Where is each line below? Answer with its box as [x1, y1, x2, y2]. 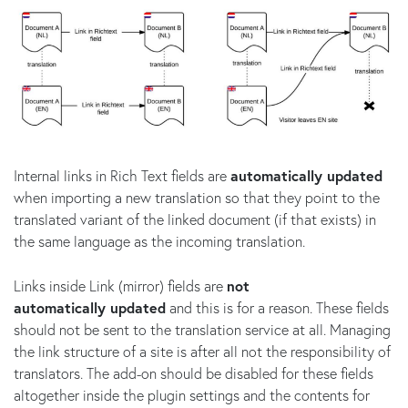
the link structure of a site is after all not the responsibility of [14, 341, 391, 361]
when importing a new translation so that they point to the [14, 187, 380, 207]
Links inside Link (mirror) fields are [14, 275, 227, 295]
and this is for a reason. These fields [166, 297, 389, 317]
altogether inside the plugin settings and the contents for [14, 384, 370, 404]
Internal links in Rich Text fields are [14, 165, 230, 185]
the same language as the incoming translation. [14, 230, 305, 250]
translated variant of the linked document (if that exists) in [14, 209, 376, 229]
